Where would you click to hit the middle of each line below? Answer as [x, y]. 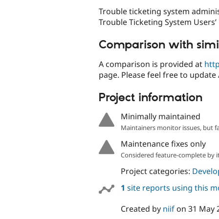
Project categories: [156, 171]
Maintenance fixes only [163, 144]
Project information [151, 98]
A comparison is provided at [152, 64]
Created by [142, 208]
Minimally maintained [160, 117]
